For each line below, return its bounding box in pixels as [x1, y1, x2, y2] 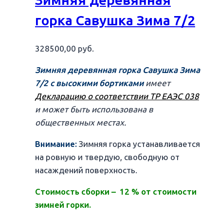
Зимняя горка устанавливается [79, 139, 200, 149]
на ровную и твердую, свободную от [35, 152, 180, 163]
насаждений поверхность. [35, 165, 137, 176]
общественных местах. [35, 118, 126, 128]
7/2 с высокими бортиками [35, 78, 144, 89]
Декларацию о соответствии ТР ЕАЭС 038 [35, 91, 199, 102]
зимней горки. [35, 200, 91, 210]
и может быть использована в [35, 105, 153, 115]
